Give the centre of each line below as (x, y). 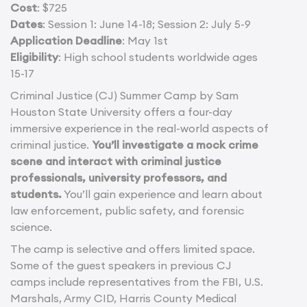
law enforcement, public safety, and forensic (127, 210)
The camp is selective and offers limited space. (133, 248)
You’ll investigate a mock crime (175, 144)
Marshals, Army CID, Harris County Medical (123, 298)
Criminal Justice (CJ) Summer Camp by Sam (124, 95)
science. (31, 226)
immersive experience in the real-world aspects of (139, 128)
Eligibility (34, 57)
